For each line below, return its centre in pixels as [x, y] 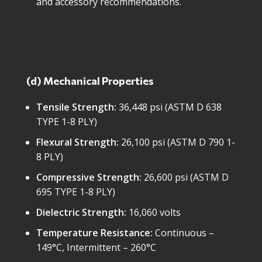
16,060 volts [154, 212]
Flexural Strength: [77, 142]
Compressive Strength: [89, 177]
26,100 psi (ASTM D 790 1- [177, 142]
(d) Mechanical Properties [90, 81]
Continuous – [183, 233]
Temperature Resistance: [94, 233]
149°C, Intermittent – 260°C [96, 247]
